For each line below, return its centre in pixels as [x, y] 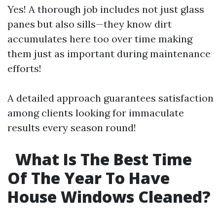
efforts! [24, 68]
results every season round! [72, 128]
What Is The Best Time [102, 159]
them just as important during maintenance [109, 54]
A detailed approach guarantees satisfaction [110, 98]
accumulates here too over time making [100, 39]
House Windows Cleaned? [109, 197]
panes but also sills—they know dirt [90, 24]
